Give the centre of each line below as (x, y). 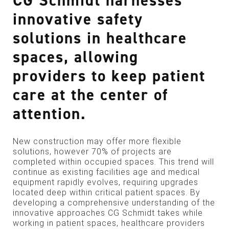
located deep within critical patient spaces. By (107, 193)
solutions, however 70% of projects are (92, 152)
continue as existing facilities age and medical (106, 172)
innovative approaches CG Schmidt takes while (108, 213)
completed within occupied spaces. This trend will (113, 162)
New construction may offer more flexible (97, 142)
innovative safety (78, 19)
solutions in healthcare (100, 38)
